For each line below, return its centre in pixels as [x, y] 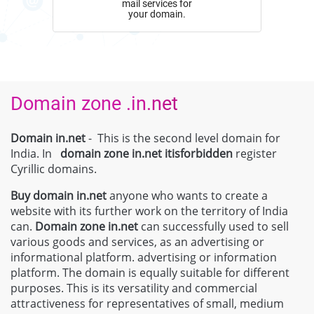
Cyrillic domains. [54, 169]
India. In [35, 154]
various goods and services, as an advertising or [137, 242]
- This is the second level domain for [183, 138]
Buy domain [43, 196]
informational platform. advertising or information [144, 258]
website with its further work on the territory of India [149, 211]
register [256, 154]
